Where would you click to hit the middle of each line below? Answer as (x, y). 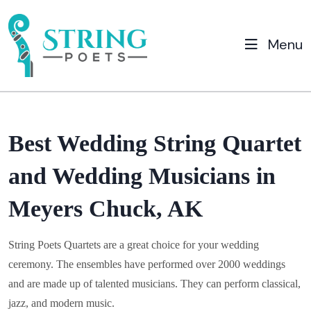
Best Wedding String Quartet (155, 143)
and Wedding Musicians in (142, 176)
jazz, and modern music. (61, 303)
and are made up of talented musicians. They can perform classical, (154, 283)
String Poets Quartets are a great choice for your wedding (134, 244)
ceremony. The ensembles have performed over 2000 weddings (147, 264)
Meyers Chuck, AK (106, 208)
